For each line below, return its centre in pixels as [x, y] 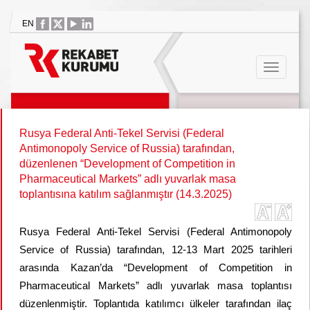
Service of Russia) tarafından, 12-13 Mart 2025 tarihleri [156, 249]
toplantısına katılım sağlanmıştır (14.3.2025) [126, 194]
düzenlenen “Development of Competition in [127, 164]
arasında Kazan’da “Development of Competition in [156, 267]
